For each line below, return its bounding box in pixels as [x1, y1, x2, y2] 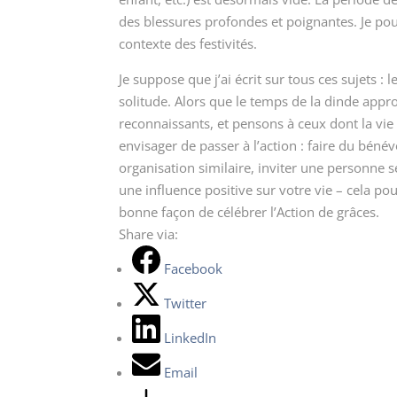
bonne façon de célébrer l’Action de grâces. [119, 202, 380, 221]
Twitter [164, 293, 207, 312]
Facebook [164, 259, 223, 277]
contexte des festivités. [119, 34, 258, 52]
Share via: [119, 224, 179, 243]
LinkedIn [164, 328, 217, 346]
